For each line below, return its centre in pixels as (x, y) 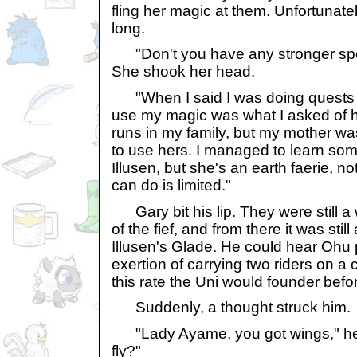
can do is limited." (171, 185)
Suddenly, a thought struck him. (231, 308)
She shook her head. (183, 72)
